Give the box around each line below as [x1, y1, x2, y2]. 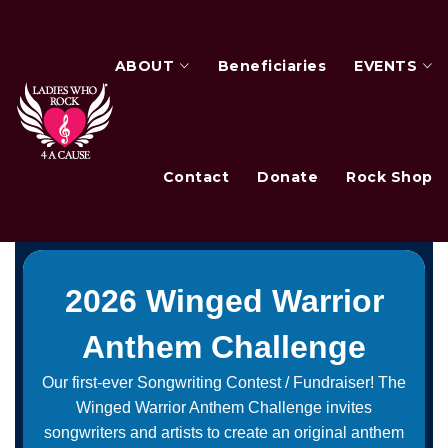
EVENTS [354, 56, 418, 75]
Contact [162, 167, 230, 186]
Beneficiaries [217, 56, 327, 75]
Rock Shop [346, 167, 433, 186]
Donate [257, 167, 319, 186]
